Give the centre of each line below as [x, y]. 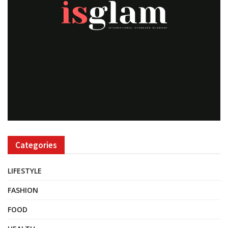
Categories [36, 145]
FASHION [23, 190]
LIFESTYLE [25, 171]
